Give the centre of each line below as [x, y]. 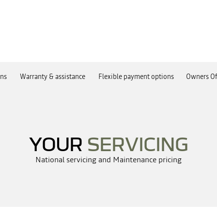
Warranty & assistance [52, 76]
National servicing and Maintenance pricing [108, 159]
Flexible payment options [136, 76]
